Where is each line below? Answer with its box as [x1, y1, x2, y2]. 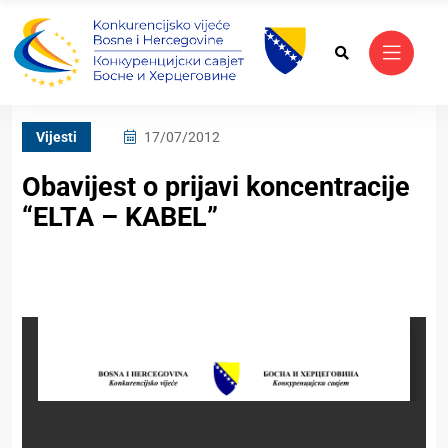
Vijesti [36, 129, 77, 146]
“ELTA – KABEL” [22, 201, 218, 234]
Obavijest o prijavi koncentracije [22, 171, 410, 204]
